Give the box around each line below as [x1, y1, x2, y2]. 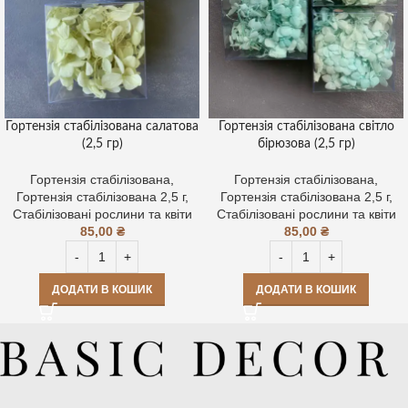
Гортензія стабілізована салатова [5, 120, 199, 134]
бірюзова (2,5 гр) [257, 138, 355, 151]
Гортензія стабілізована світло [218, 120, 394, 134]
